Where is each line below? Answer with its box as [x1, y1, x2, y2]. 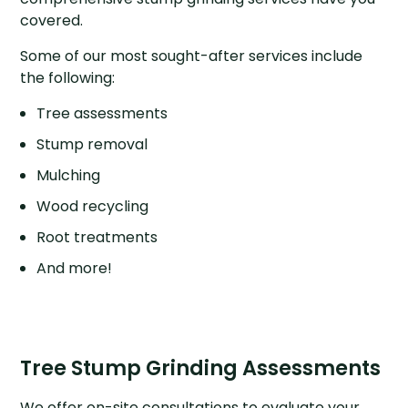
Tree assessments [36, 102, 168, 124]
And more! [36, 257, 112, 279]
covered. [20, 9, 84, 31]
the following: [20, 66, 116, 88]
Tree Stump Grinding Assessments [20, 353, 382, 383]
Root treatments [36, 226, 158, 248]
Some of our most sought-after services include [20, 45, 363, 66]
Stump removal [36, 133, 148, 155]
